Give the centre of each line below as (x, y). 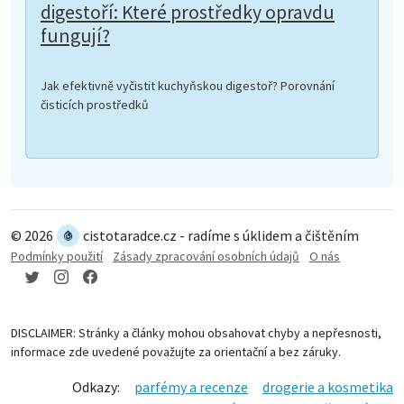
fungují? (75, 35)
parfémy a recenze (191, 386)
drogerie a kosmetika (328, 386)
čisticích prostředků (95, 104)
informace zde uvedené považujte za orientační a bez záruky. (176, 351)
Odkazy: (96, 386)
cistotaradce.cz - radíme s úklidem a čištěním (221, 236)
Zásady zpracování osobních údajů (206, 256)
